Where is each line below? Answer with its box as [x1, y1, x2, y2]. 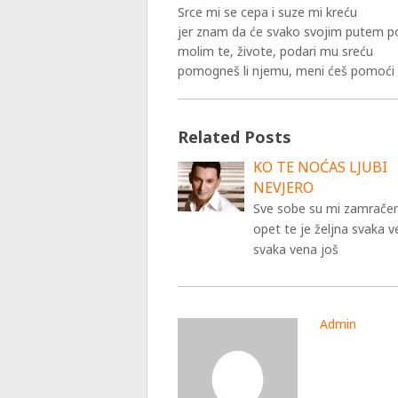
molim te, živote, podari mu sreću [178, 43, 374, 60]
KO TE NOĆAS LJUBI [253, 157, 388, 177]
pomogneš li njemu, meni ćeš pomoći [178, 62, 395, 79]
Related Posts [178, 126, 292, 147]
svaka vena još [253, 241, 339, 258]
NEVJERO [253, 178, 314, 197]
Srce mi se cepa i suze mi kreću [178, 4, 358, 20]
